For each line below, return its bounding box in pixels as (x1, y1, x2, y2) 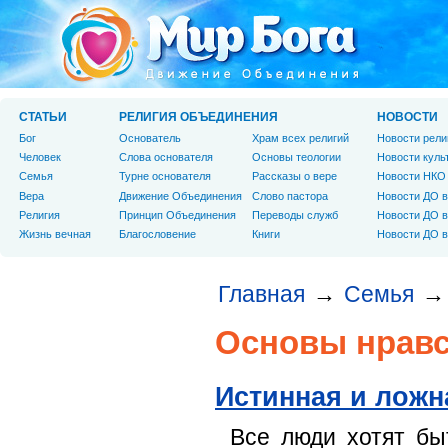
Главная (218, 281, 305, 307)
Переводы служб (252, 208, 338, 221)
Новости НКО (377, 170, 446, 183)
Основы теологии (252, 151, 341, 164)
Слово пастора (252, 189, 328, 202)
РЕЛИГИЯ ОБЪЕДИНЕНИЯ (119, 110, 278, 124)
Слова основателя (119, 151, 213, 164)
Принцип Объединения (119, 208, 236, 221)
